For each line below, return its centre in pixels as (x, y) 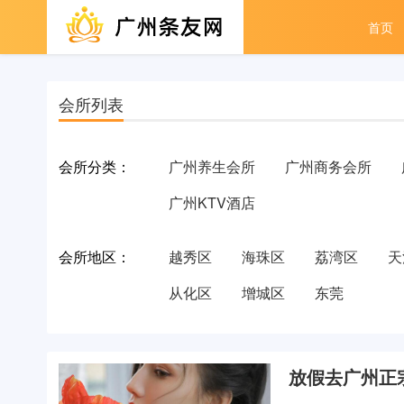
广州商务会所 (329, 166)
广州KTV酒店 (212, 202)
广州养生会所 (212, 166)
